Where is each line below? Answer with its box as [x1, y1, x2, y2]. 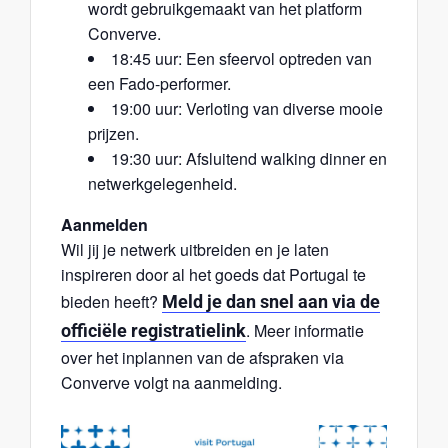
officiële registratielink [61, 319, 246, 341]
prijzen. [88, 121, 139, 145]
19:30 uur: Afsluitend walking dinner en [111, 146, 387, 170]
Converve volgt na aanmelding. [61, 370, 282, 394]
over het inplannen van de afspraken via [61, 345, 344, 369]
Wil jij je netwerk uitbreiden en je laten [61, 237, 329, 261]
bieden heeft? [61, 289, 162, 313]
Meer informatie [250, 318, 364, 342]
